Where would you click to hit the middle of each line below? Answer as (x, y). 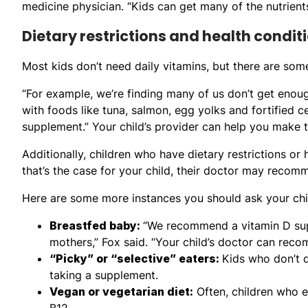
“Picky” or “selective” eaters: (136, 258)
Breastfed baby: (96, 225)
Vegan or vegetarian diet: (121, 291)
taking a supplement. (104, 275)
